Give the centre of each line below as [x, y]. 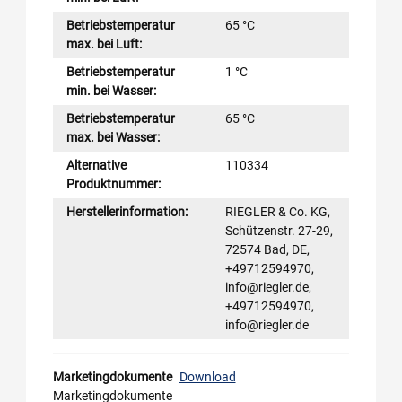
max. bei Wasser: [113, 137]
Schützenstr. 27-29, [279, 230]
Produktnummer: [114, 184]
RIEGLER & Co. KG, [277, 211]
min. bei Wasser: [111, 90]
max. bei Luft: [104, 44]
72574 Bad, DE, [267, 249]
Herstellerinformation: [127, 211]
